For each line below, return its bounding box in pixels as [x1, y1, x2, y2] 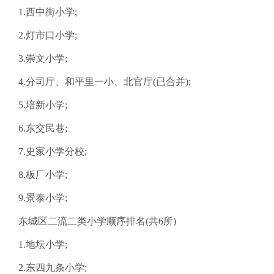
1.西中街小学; [18, 7, 77, 17]
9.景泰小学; [18, 193, 67, 203]
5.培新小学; [18, 100, 67, 110]
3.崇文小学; [18, 53, 67, 64]
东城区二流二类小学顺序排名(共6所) [18, 216, 176, 226]
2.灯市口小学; [18, 30, 77, 40]
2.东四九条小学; [18, 262, 87, 273]
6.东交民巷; [18, 123, 67, 133]
